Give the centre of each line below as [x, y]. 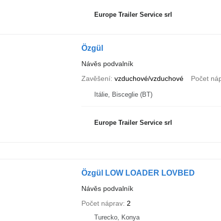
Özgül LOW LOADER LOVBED [138, 173]
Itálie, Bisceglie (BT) [123, 94]
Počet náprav [102, 203]
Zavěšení [96, 78]
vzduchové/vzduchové [149, 78]
